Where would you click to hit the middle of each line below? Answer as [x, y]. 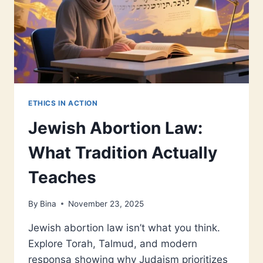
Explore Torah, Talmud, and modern [113, 243]
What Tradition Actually [123, 153]
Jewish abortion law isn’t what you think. [124, 227]
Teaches [62, 178]
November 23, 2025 [106, 203]
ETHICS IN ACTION [63, 103]
